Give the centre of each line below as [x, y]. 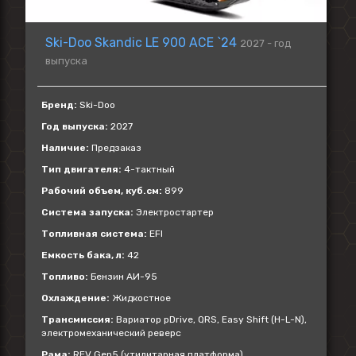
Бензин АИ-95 [123, 277]
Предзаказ [115, 148]
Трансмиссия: [77, 319]
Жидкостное [140, 298]
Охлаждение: [75, 298]
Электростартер [174, 212]
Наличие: [65, 148]
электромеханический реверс [111, 333]
